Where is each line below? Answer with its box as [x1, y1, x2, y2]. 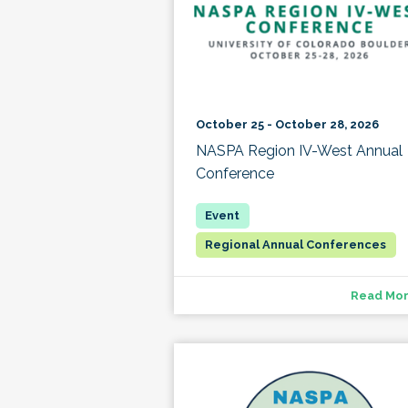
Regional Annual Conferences [205, 237, 387, 251]
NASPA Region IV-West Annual [195, 141, 403, 159]
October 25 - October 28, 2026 [195, 117, 379, 131]
